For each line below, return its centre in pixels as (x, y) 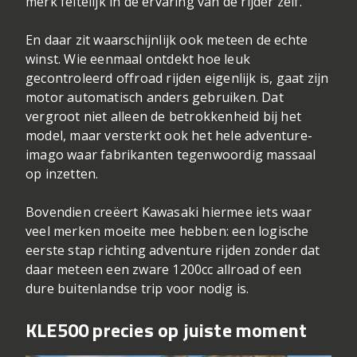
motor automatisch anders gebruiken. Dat (155, 98)
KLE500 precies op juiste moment (167, 330)
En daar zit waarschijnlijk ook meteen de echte (167, 40)
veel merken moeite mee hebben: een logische (167, 231)
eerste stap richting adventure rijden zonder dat (173, 251)
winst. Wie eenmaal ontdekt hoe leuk (138, 59)
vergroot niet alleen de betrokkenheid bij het (164, 117)
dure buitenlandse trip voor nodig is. (137, 289)
